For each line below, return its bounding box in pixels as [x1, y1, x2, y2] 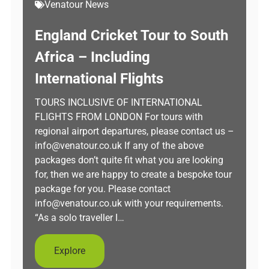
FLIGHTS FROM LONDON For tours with [35, 111, 203, 122]
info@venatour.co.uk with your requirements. [35, 198, 223, 209]
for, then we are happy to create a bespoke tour [35, 169, 232, 180]
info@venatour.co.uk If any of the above [35, 140, 204, 151]
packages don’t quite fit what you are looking [35, 154, 223, 166]
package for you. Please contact [35, 183, 171, 195]
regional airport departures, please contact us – [35, 125, 234, 137]
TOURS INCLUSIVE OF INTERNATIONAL [35, 97, 202, 108]
